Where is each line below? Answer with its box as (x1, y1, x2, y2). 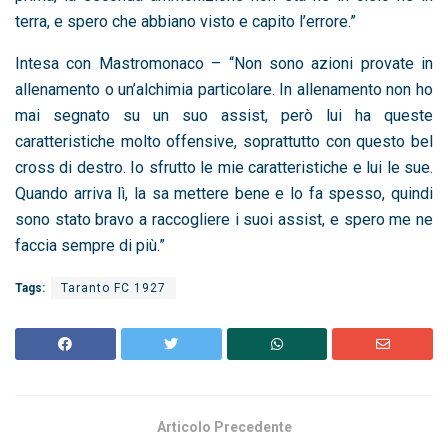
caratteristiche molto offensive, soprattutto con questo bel (15, 131, 433, 151)
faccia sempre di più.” (15, 235, 165, 255)
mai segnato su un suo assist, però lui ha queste (15, 105, 433, 125)
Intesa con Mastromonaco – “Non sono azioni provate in (15, 53, 433, 73)
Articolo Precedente (156, 419, 292, 436)
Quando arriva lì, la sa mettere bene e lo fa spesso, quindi (15, 183, 433, 203)
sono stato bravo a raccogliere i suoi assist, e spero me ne (15, 209, 433, 229)
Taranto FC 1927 (61, 280, 166, 295)
